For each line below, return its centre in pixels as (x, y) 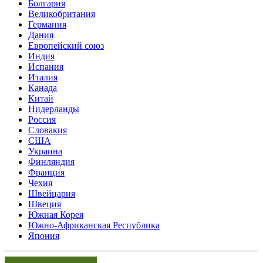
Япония (44, 235)
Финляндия (51, 161)
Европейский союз (66, 45)
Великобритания (62, 14)
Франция (46, 172)
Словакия (48, 130)
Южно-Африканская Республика (94, 225)
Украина (45, 151)
